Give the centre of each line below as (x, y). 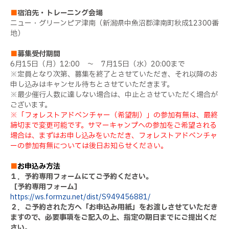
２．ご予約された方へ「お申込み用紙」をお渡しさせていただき (114, 207)
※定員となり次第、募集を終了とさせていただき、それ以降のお (114, 74)
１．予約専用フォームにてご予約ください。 (82, 176)
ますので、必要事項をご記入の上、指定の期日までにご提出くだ (113, 217)
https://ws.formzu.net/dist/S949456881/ (81, 197)
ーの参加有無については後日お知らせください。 (89, 146)
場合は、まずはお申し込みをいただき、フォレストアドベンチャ (114, 135)
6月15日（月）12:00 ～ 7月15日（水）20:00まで (98, 64)
